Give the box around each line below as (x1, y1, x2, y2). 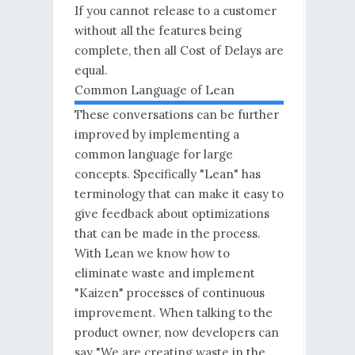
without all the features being (74, 23, 242, 39)
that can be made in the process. (74, 226, 261, 242)
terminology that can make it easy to (74, 186, 284, 202)
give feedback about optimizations (74, 206, 269, 222)
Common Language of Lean (74, 82, 235, 98)
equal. (74, 63, 108, 78)
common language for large (74, 147, 233, 162)
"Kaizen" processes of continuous (74, 285, 265, 301)
